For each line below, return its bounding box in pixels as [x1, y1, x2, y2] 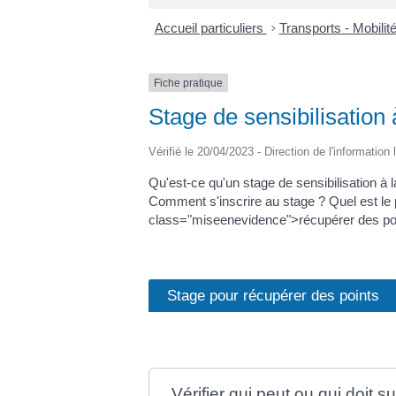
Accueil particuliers [154, 19, 267, 35]
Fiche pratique [154, 76, 223, 89]
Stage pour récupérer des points [167, 286, 379, 304]
